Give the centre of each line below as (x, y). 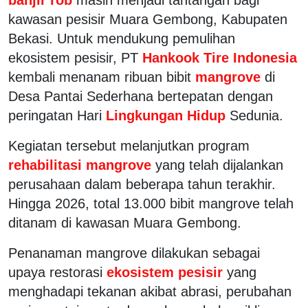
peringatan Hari (55, 115)
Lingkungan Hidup (166, 115)
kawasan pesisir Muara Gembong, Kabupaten (148, 19)
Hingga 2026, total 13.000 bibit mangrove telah (151, 203)
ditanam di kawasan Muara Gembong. (125, 222)
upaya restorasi (55, 272)
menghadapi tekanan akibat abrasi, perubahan (150, 291)
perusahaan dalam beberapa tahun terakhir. (142, 184)
